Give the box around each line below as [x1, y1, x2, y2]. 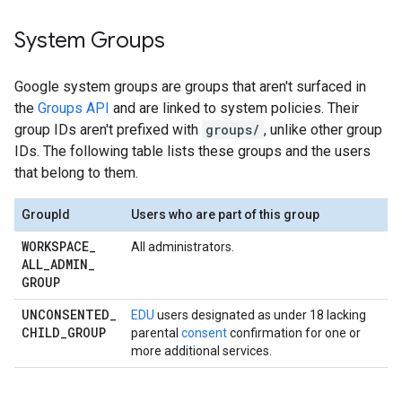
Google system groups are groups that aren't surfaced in [14, 78, 366, 95]
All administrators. [131, 240, 234, 254]
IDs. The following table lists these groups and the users [14, 143, 371, 160]
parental [131, 326, 181, 340]
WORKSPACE [22, 238, 89, 255]
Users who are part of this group [131, 207, 319, 222]
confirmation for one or [227, 326, 361, 340]
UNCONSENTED [22, 306, 109, 323]
